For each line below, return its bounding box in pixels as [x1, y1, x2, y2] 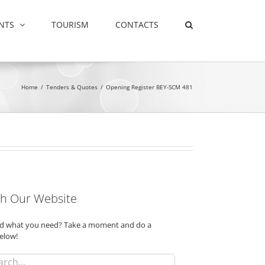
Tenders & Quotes [46, 82, 98, 91]
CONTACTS [115, 18, 159, 30]
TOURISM [51, 18, 89, 30]
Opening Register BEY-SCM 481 [106, 82, 193, 91]
